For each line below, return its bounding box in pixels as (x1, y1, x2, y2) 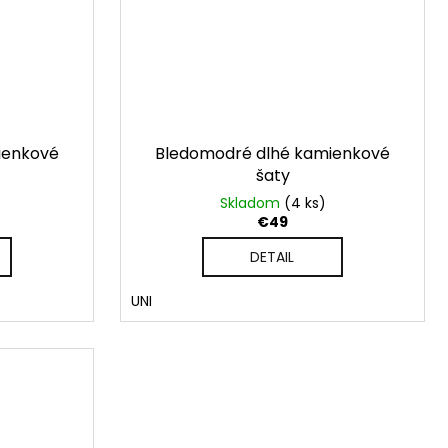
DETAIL (250, 246, 295, 267)
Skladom (219, 192, 284, 213)
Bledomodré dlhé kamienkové (155, 141, 390, 165)
